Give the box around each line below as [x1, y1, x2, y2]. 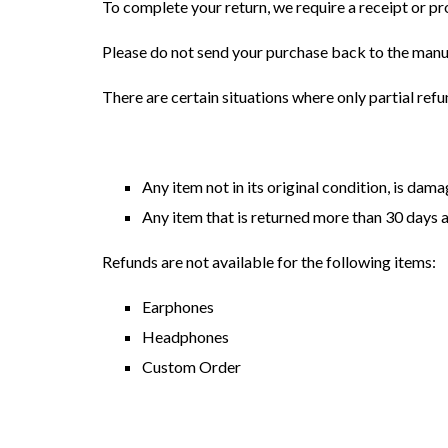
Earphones [142, 297, 214, 316]
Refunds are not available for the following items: [102, 252, 436, 271]
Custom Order [142, 357, 241, 376]
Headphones [142, 327, 229, 346]
